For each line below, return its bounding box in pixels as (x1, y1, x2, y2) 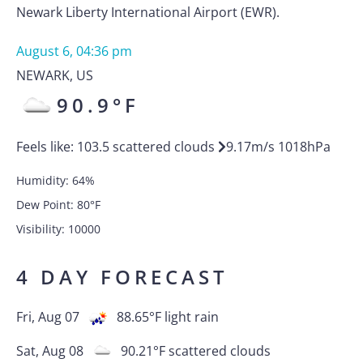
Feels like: (16, 138, 77, 156)
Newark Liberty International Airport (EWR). (16, 3, 280, 21)
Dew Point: (16, 197, 77, 212)
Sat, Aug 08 (16, 341, 83, 360)
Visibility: (16, 221, 68, 237)
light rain (164, 308, 219, 326)
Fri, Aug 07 (16, 308, 79, 326)
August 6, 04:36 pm (16, 42, 132, 60)
